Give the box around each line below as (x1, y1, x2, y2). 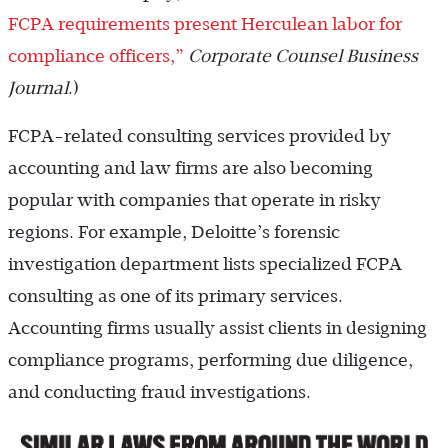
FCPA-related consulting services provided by (8, 125, 391, 146)
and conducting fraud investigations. (8, 381, 311, 402)
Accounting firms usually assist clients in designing (8, 317, 427, 338)
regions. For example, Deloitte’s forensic (8, 221, 340, 242)
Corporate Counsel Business (188, 45, 418, 66)
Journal (8, 77, 68, 98)
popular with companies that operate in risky (8, 189, 381, 210)
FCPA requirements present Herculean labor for (8, 13, 402, 34)
